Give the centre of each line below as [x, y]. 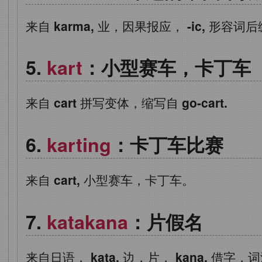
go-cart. [205, 103]
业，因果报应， [141, 25]
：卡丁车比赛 [167, 145]
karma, [74, 25]
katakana [87, 222]
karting [79, 145]
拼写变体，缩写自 [129, 103]
